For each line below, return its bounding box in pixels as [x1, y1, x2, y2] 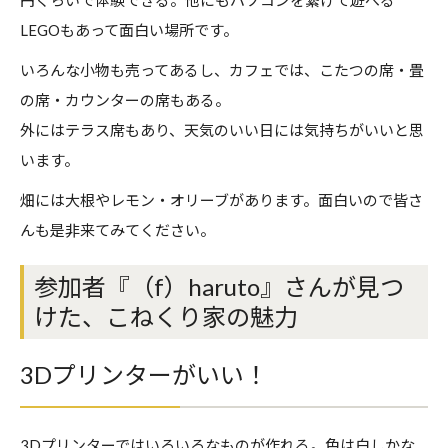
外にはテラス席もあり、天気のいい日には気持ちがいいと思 [20, 121, 424, 140]
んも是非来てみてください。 [20, 221, 215, 240]
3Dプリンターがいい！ [20, 360, 268, 390]
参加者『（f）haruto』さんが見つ [34, 272, 404, 302]
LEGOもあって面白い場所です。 [20, 21, 238, 40]
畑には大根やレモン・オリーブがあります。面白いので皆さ [20, 191, 423, 210]
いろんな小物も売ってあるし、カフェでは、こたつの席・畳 [20, 61, 424, 80]
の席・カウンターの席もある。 [20, 91, 230, 110]
